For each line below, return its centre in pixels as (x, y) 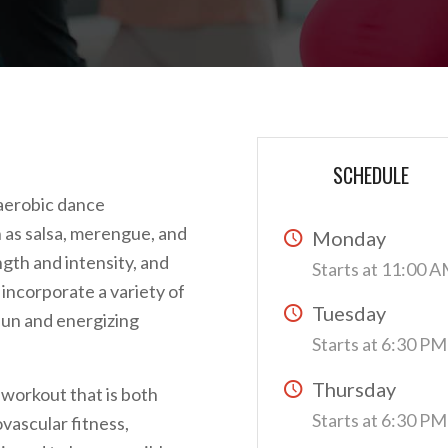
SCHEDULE (370, 175)
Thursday (354, 388)
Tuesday (349, 313)
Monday (349, 238)
